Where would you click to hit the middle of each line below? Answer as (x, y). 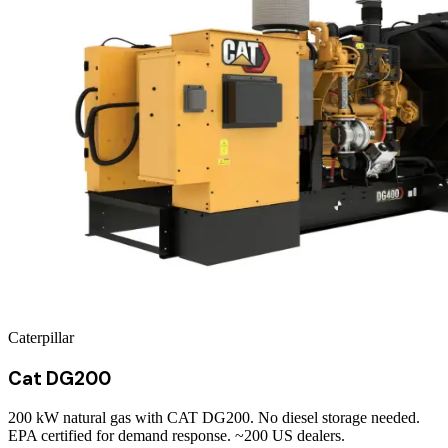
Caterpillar (41, 337)
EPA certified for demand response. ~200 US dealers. (176, 436)
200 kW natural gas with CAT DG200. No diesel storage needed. (214, 418)
